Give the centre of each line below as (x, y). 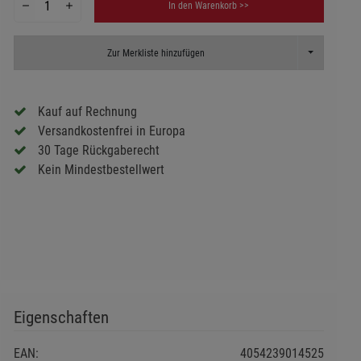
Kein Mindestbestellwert (101, 169)
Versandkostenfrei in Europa (111, 131)
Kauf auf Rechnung (87, 111)
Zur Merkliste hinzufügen (156, 53)
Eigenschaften (61, 317)
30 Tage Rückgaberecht (98, 150)
